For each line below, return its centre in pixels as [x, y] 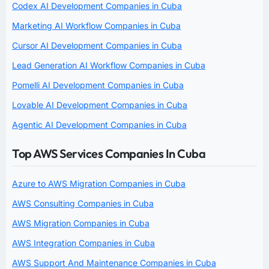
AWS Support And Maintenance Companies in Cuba [114, 262]
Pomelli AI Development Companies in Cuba [98, 85]
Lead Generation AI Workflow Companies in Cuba [109, 65]
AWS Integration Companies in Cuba [83, 243]
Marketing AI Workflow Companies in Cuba [96, 25]
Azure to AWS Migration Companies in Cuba [99, 183]
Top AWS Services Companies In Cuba [109, 153]
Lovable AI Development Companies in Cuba [100, 104]
